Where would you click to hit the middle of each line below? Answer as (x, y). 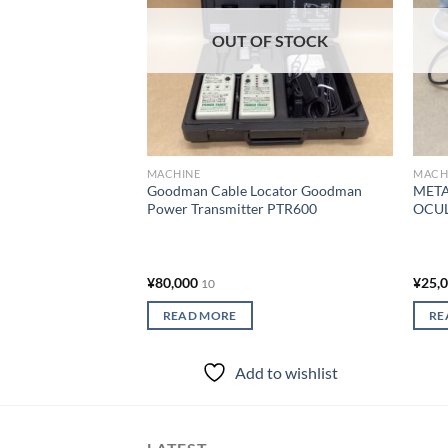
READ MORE (199, 316)
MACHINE (173, 173)
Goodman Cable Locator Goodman (254, 191)
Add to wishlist (287, 373)
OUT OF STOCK (270, 41)
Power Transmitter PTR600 (231, 209)
